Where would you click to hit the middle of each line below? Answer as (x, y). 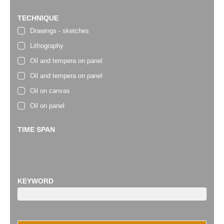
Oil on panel (47, 106)
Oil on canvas (50, 91)
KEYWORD (35, 181)
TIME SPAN (36, 130)
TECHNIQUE (38, 18)
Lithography (47, 46)
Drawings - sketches (59, 31)
